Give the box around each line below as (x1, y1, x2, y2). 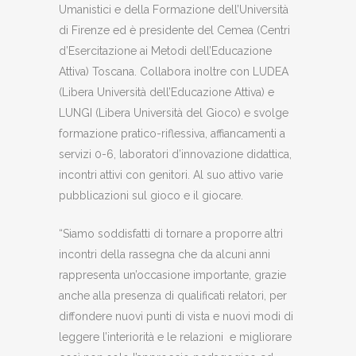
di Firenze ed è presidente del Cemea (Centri (59, 23, 290, 37)
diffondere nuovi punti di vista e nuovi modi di (59, 309, 293, 323)
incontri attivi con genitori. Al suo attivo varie (59, 168, 283, 181)
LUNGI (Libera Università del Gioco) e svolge (59, 106, 288, 119)
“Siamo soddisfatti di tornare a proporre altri (59, 226, 283, 240)
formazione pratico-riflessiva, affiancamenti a (59, 126, 285, 140)
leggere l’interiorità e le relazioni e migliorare (59, 330, 292, 343)
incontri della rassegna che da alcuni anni (59, 247, 277, 261)
